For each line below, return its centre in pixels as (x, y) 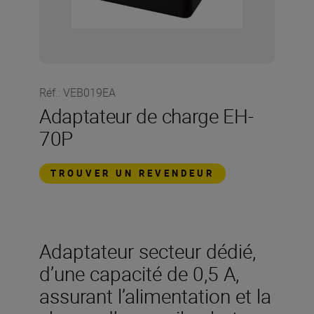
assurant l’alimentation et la (155, 296)
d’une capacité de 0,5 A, (139, 273)
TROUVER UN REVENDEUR (132, 173)
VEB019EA (89, 93)
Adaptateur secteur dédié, (148, 251)
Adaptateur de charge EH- (146, 116)
